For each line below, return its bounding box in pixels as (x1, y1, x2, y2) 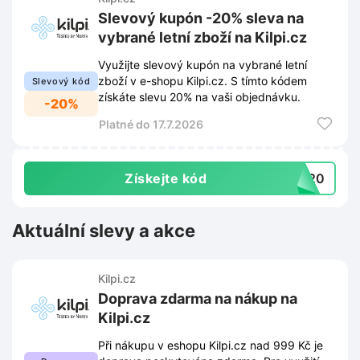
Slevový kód (31, 76, 91, 88)
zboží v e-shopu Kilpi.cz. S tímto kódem (98, 74, 307, 88)
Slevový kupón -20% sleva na (98, 10, 304, 27)
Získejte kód (125, 170, 207, 187)
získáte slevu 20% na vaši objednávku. (98, 90, 301, 104)
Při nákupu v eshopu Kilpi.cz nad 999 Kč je (98, 338, 323, 353)
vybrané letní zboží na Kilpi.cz (98, 29, 307, 47)
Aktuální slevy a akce (12, 220, 195, 242)
